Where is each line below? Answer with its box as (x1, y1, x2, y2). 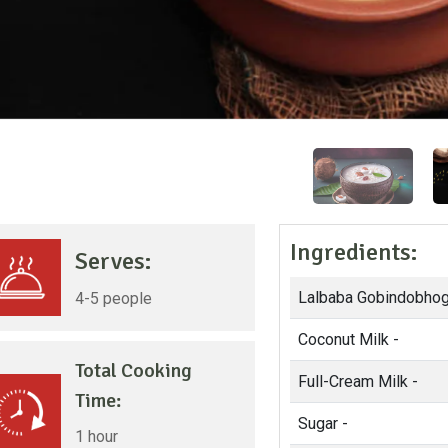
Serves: (75, 245, 152, 276)
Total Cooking (75, 357, 192, 383)
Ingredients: (289, 237, 418, 267)
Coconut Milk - (297, 330, 399, 349)
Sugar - (297, 414, 348, 433)
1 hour (75, 426, 118, 446)
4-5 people (75, 288, 152, 308)
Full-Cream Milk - (297, 372, 418, 391)
